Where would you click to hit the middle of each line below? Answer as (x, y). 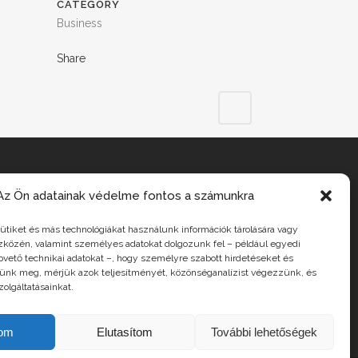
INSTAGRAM (95, 204)
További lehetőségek (265, 332)
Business (80, 23)
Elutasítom (125, 332)
